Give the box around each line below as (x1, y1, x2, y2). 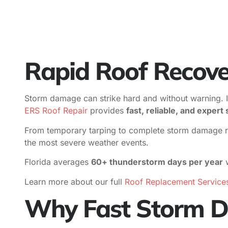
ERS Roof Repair (24, 105, 88, 116)
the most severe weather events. (24, 137, 149, 148)
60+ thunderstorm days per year (91, 157, 223, 167)
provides (88, 105, 126, 116)
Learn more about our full (24, 176, 122, 187)
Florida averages (24, 157, 91, 167)
